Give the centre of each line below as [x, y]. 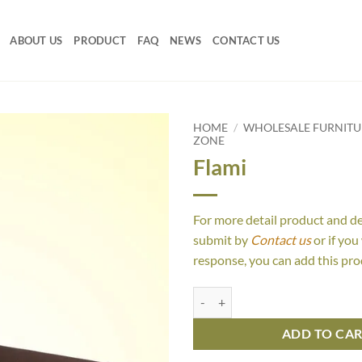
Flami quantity [229, 295]
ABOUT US [36, 40]
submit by [222, 239]
